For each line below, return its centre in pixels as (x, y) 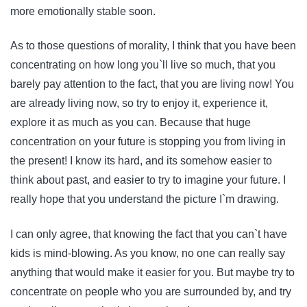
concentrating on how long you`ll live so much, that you (143, 65)
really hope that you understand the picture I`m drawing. (146, 199)
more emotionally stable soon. (83, 11)
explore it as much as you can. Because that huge (131, 123)
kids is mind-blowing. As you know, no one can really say (148, 253)
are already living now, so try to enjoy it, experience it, (139, 103)
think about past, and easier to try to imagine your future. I (148, 180)
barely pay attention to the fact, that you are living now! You (152, 84)
